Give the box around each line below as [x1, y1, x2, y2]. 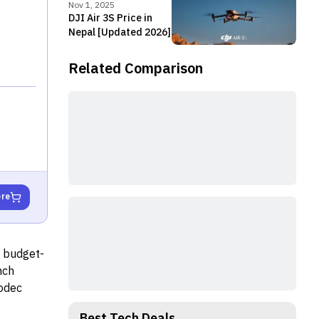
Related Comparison [68, 58, 203, 81]
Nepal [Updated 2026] [68, 24, 171, 41]
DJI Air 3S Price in [68, 10, 152, 26]
